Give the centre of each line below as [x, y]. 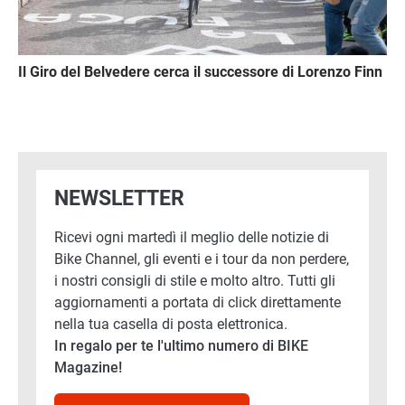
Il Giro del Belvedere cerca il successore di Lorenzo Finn [200, 71]
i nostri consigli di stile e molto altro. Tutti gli [195, 280]
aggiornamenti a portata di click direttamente [198, 302]
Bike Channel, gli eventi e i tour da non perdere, [202, 259]
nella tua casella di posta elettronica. [171, 324]
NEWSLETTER [119, 198]
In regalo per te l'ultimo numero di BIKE [181, 345]
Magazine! [88, 367]
